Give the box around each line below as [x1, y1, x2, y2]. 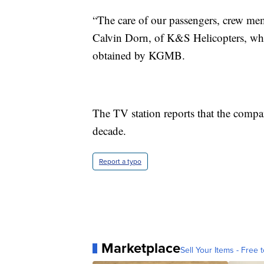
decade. [93, 123, 126, 138]
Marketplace [101, 237, 180, 259]
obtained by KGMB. [93, 48, 185, 63]
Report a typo [99, 156, 141, 167]
